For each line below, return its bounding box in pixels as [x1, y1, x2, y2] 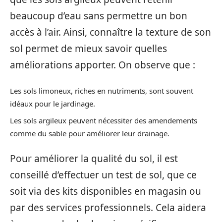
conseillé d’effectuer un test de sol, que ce [10, 168, 197, 181]
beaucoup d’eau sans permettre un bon [10, 9, 187, 22]
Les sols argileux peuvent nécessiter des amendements [10, 115, 197, 125]
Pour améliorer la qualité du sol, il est [10, 152, 178, 165]
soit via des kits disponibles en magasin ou [10, 185, 201, 198]
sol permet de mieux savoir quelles [10, 42, 167, 55]
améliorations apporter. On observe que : [10, 58, 195, 71]
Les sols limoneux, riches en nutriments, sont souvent [10, 86, 193, 96]
